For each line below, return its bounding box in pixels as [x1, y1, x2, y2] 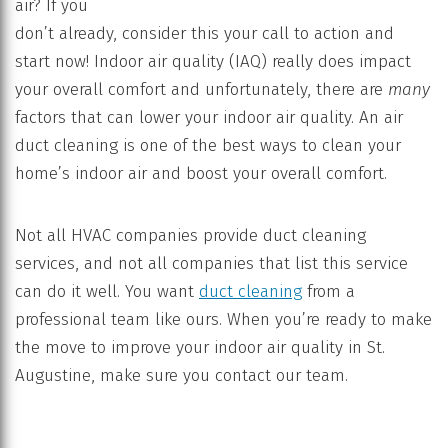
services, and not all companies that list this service [15, 253, 408, 275]
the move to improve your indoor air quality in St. [15, 337, 385, 359]
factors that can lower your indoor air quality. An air [15, 107, 403, 129]
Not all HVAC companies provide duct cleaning [15, 225, 366, 247]
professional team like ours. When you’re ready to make [15, 309, 432, 331]
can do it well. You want [15, 281, 199, 303]
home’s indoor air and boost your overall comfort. [15, 163, 387, 185]
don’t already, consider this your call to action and [15, 23, 394, 45]
